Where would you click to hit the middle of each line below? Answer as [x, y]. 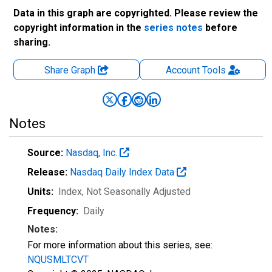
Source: [45, 153]
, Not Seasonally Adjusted [136, 192]
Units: [40, 192]
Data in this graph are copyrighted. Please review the [136, 13]
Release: [47, 172]
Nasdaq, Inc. [93, 153]
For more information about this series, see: [120, 245]
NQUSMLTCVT [58, 260]
